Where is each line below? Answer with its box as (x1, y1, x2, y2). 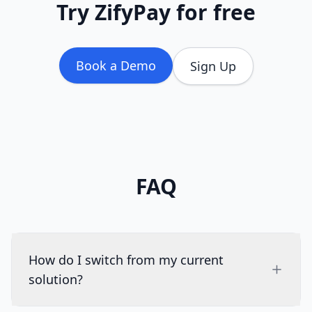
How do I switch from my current (29, 251, 224, 268)
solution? (29, 270, 83, 288)
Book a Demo (75, 56, 156, 74)
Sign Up (189, 57, 236, 75)
